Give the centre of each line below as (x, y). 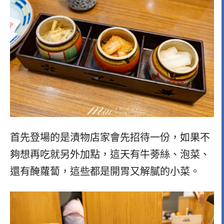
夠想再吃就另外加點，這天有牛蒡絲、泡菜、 (110, 154)
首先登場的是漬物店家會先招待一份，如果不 (110, 137)
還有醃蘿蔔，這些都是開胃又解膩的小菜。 (105, 171)
